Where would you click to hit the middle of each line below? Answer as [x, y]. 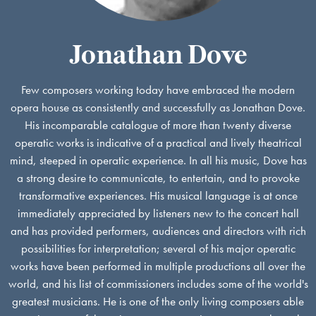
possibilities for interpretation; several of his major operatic [158, 249]
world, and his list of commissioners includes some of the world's [158, 284]
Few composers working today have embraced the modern [158, 90]
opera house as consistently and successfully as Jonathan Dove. [158, 108]
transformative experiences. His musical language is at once [158, 196]
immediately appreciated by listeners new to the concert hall [158, 214]
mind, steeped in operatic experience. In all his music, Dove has [158, 161]
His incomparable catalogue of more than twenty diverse [158, 126]
